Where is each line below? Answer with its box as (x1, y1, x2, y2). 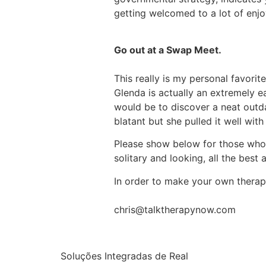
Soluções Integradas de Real (61, 250, 188, 262)
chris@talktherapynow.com (114, 203, 236, 216)
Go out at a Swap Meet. (114, 43, 221, 56)
